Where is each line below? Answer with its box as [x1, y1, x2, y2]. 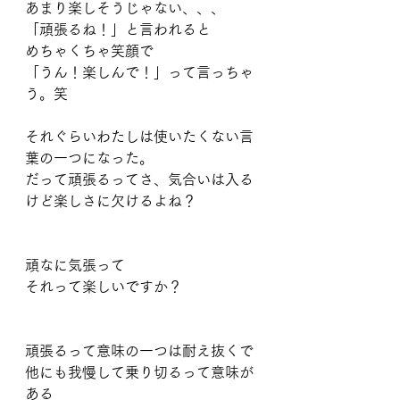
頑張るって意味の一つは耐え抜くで [25, 344, 254, 358]
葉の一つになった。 [25, 151, 154, 165]
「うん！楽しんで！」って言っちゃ [25, 65, 254, 79]
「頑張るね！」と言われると [25, 22, 211, 37]
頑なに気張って [25, 258, 125, 272]
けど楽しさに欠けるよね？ [25, 194, 196, 208]
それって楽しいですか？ [25, 279, 182, 294]
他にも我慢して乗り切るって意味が [25, 365, 254, 379]
